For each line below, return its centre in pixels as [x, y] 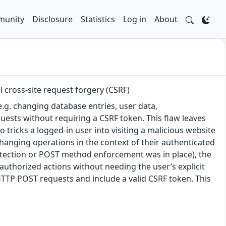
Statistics [98, 19]
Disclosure [52, 19]
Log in [135, 19]
